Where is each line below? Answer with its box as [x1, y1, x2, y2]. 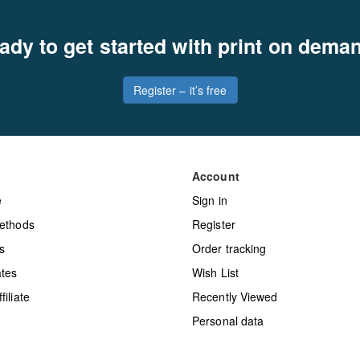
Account [192, 167, 239, 184]
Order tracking [192, 239, 267, 256]
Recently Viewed [192, 288, 278, 305]
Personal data [192, 312, 264, 329]
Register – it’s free [133, 81, 227, 98]
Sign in [192, 191, 227, 208]
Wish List [192, 264, 239, 280]
